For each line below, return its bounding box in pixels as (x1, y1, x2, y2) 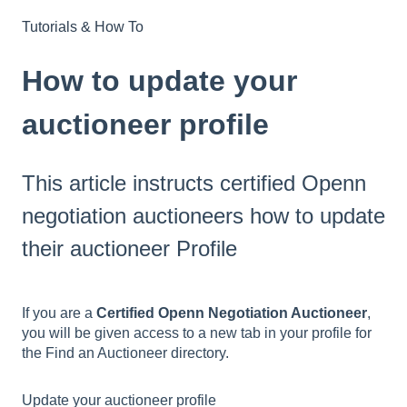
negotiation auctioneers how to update (22, 203, 385, 228)
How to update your (22, 65, 297, 98)
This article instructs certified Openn (22, 170, 366, 195)
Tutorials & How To (22, 19, 144, 35)
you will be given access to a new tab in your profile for (22, 325, 372, 342)
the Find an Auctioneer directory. (22, 345, 229, 362)
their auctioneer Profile (22, 235, 237, 261)
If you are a (22, 305, 96, 322)
